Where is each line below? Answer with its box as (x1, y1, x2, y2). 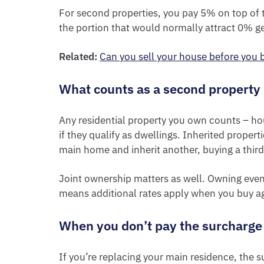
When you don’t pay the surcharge (59, 217, 262, 234)
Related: (59, 50, 97, 63)
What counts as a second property (59, 80, 260, 97)
